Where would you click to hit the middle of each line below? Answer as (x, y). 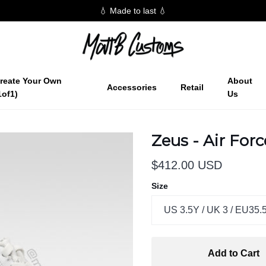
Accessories (132, 87)
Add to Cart (233, 253)
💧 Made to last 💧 (133, 11)
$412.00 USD (186, 165)
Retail (192, 87)
